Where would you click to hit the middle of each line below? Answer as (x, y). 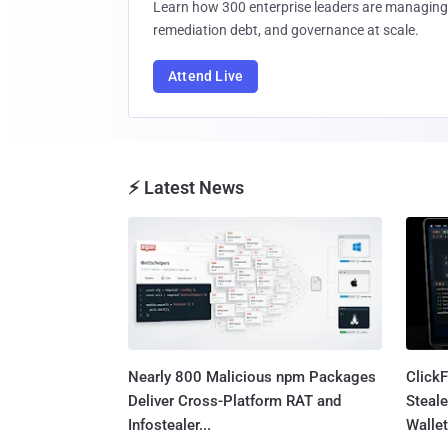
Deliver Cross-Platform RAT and (234, 400)
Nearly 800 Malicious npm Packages (252, 376)
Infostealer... (169, 424)
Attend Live (206, 76)
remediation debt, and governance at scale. (286, 30)
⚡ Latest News (186, 187)
